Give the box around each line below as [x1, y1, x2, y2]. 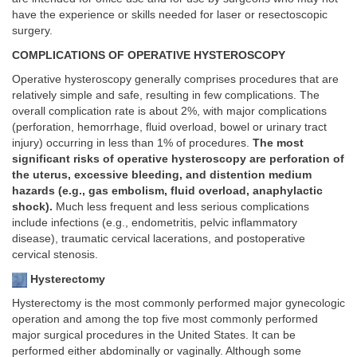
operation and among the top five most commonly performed [12, 313, 318, 326]
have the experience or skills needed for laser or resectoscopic [12, 9, 328, 22]
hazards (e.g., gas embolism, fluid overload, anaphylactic [12, 185, 323, 198]
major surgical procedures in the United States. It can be [12, 329, 296, 342]
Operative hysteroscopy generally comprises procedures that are [12, 73, 339, 86]
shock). [12, 201, 53, 214]
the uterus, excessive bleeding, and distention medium [12, 169, 312, 182]
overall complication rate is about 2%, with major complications [12, 105, 327, 118]
